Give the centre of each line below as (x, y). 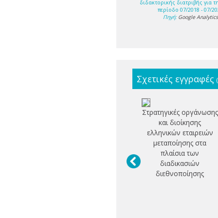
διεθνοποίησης (180, 174)
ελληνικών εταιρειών (180, 133)
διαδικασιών (180, 163)
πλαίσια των (180, 153)
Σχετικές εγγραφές (177, 79)
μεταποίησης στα (180, 143)
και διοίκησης (180, 123)
